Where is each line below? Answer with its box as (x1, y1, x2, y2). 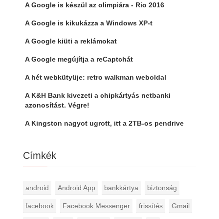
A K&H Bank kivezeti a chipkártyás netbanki (24, 91, 171, 99)
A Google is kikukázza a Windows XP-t (24, 19, 153, 27)
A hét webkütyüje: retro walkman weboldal (24, 73, 166, 81)
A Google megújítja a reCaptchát (24, 55, 133, 63)
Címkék (22, 150, 56, 161)
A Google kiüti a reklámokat (24, 37, 117, 45)
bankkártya (104, 183, 138, 192)
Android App (57, 183, 95, 192)
